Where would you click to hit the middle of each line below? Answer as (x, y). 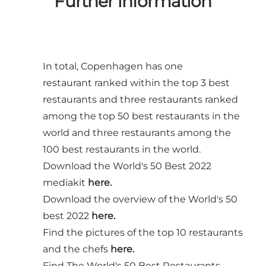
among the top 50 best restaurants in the (141, 116)
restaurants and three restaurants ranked (140, 99)
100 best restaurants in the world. (122, 149)
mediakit (65, 182)
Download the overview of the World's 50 (140, 199)
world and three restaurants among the (137, 132)
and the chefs (77, 249)
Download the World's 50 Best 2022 (127, 166)
